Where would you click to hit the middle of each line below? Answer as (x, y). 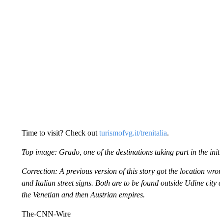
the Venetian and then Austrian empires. (83, 195)
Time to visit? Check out (60, 133)
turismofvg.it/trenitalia (133, 133)
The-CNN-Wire (46, 214)
